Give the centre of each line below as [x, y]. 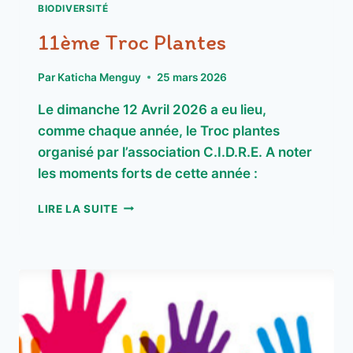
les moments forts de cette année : [148, 173]
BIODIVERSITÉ [73, 9]
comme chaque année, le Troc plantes [159, 130]
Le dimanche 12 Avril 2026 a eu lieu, [152, 109]
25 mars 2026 [192, 77]
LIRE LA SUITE [78, 208]
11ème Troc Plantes [132, 42]
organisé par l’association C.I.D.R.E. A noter [175, 152]
